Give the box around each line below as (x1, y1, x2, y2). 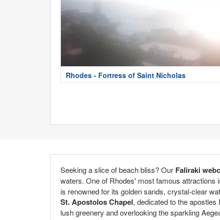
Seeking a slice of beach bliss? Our (60, 164, 175, 175)
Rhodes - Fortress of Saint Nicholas (66, 70, 186, 81)
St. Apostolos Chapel (60, 196, 133, 207)
